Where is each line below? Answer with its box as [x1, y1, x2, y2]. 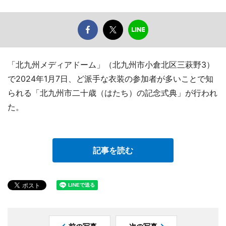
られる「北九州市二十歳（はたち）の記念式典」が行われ [8, 87, 217, 98]
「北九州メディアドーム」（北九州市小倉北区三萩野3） [8, 59, 214, 70]
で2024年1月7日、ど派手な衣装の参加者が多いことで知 [8, 73, 213, 84]
